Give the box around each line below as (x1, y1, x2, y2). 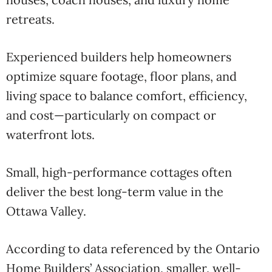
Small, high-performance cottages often (6, 165, 232, 180)
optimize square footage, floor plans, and (6, 69, 237, 84)
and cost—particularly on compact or (6, 107, 216, 123)
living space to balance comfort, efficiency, (6, 88, 247, 103)
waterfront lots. (6, 127, 95, 142)
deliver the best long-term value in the (6, 184, 223, 199)
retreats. (6, 12, 55, 27)
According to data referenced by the (6, 241, 216, 256)
